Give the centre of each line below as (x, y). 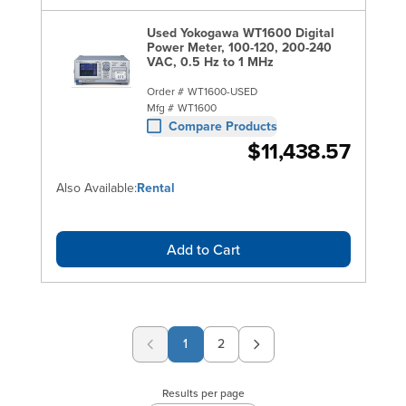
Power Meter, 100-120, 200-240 (239, 47)
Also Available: (96, 187)
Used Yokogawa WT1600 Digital (240, 32)
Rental (155, 187)
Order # (165, 91)
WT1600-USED (222, 91)
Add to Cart (203, 249)
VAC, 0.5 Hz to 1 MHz (210, 61)
